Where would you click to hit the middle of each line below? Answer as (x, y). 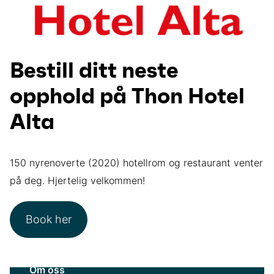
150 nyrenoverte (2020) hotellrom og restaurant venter (136, 162)
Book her (48, 219)
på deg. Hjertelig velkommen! (77, 180)
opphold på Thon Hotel (127, 97)
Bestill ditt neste (94, 72)
